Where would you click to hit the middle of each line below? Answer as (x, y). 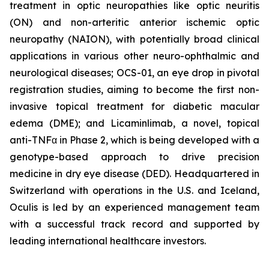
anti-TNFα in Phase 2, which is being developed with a (134, 140)
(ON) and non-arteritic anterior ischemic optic (134, 22)
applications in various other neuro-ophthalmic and (134, 56)
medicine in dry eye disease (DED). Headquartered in (134, 174)
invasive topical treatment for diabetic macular (134, 106)
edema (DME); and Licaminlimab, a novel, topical (134, 123)
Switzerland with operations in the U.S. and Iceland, (134, 190)
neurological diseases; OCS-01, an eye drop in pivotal (134, 73)
